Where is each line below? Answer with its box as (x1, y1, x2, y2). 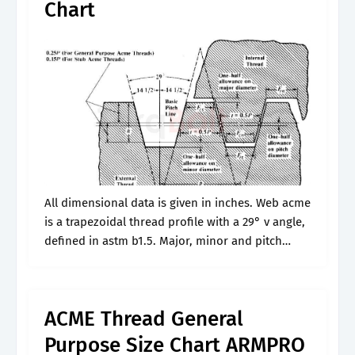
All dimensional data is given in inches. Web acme (44, 196, 311, 210)
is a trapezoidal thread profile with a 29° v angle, (44, 215, 305, 229)
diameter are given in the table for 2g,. (44, 253, 250, 267)
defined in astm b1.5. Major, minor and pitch (44, 234, 282, 248)
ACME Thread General (44, 307, 243, 331)
